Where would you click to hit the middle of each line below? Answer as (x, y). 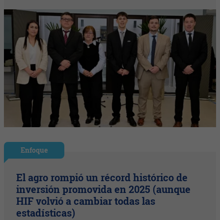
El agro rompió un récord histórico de (102, 177)
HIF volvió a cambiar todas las (86, 201)
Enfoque (34, 150)
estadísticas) (46, 212)
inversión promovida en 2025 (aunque (104, 189)
